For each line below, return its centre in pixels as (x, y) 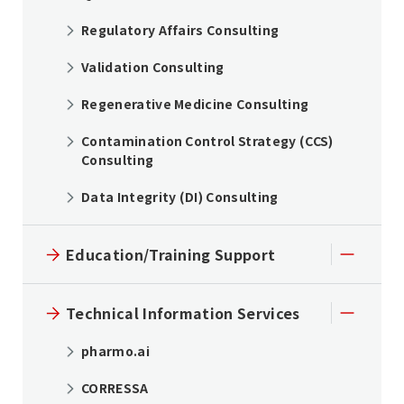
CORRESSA (115, 388)
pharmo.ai (115, 351)
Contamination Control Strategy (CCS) (207, 141)
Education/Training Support (171, 255)
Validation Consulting (153, 67)
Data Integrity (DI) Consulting (180, 197)
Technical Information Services (183, 313)
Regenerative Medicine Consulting (195, 104)
